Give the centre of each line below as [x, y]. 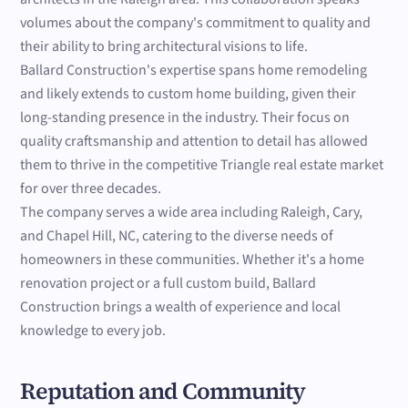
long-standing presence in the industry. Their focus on [185, 117]
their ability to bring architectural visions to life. [164, 46]
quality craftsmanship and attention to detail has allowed [194, 141]
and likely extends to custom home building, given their [189, 94]
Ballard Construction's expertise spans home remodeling [194, 70]
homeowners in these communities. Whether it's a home [193, 260]
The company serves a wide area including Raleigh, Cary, [192, 212]
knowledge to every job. [93, 331]
